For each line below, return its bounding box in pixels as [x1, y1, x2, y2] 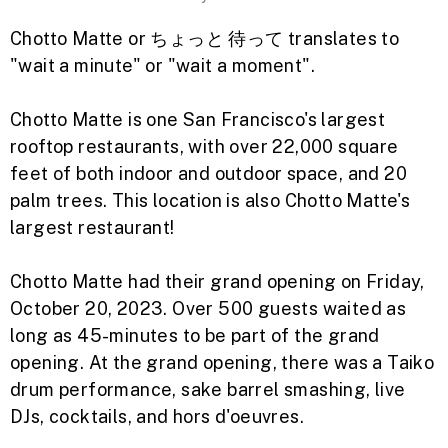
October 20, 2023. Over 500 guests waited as [10, 298, 407, 319]
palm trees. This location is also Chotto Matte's [10, 190, 411, 211]
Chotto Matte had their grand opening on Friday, [10, 271, 425, 292]
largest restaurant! [10, 217, 175, 238]
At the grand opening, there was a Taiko [88, 352, 435, 373]
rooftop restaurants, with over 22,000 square [10, 136, 399, 157]
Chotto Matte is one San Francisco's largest [10, 109, 386, 130]
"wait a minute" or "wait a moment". [10, 55, 315, 76]
